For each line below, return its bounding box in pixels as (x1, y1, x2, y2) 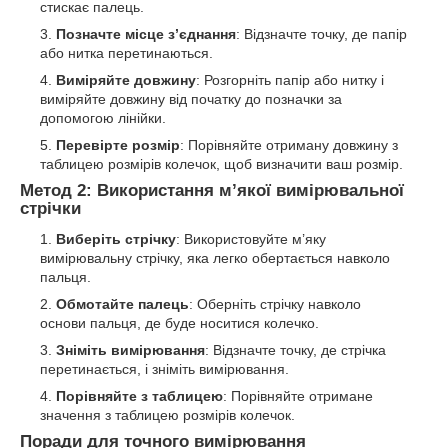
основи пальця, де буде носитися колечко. (40, 314, 319, 331)
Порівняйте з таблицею (56, 387, 223, 404)
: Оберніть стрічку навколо (189, 295, 361, 312)
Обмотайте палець (56, 295, 189, 312)
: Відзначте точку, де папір (236, 25, 407, 42)
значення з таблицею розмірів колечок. (40, 406, 295, 423)
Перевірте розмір (56, 136, 180, 153)
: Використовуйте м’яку (176, 230, 326, 247)
